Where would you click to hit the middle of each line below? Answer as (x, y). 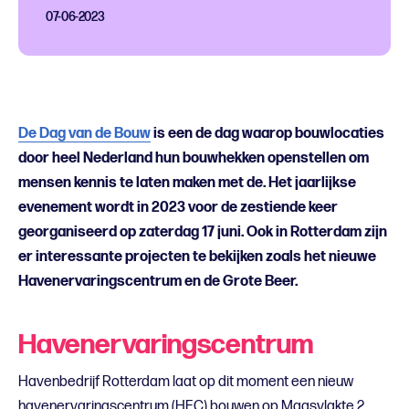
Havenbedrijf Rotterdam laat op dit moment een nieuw (186, 382)
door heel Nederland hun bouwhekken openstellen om (194, 158)
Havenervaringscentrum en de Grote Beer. (158, 281)
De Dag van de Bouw (84, 133)
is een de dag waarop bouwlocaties (267, 133)
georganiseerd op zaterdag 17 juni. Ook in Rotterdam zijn (203, 232)
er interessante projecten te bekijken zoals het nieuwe (197, 257)
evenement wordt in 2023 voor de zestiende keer (178, 207)
